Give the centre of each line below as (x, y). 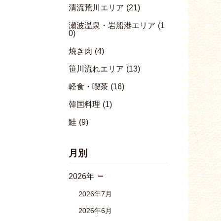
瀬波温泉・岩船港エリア (112, 25)
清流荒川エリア (96, 8)
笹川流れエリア (96, 69)
